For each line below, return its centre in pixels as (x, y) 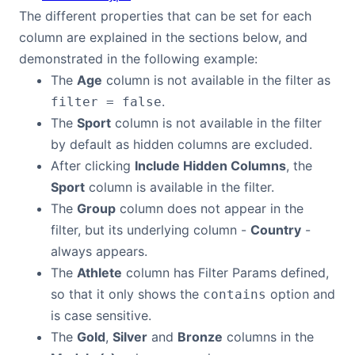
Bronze (200, 337)
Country (276, 230)
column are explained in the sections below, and (163, 37)
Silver (130, 337)
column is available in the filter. (179, 187)
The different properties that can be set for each (165, 16)
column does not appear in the (210, 208)
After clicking (93, 166)
